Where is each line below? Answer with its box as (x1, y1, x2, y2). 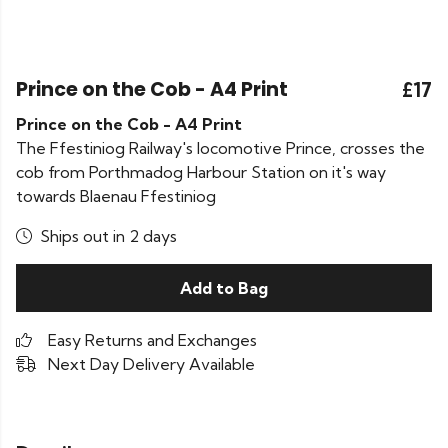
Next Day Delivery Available (48, 354, 255, 374)
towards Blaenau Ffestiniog (16, 186, 216, 206)
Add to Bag (180, 278, 268, 298)
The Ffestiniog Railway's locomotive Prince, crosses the (16, 138, 425, 158)
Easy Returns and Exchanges (48, 330, 257, 350)
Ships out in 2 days (40, 226, 177, 246)
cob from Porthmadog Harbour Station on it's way (16, 162, 386, 182)
